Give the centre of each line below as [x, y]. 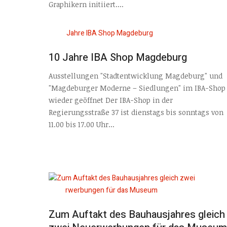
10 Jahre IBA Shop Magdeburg [118, 57]
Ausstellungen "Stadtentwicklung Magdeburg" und [136, 76]
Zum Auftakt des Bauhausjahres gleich [137, 214]
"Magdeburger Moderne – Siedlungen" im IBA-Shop [137, 88]
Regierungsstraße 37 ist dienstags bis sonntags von [136, 112]
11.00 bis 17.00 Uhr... [82, 125]
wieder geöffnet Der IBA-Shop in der [111, 100]
